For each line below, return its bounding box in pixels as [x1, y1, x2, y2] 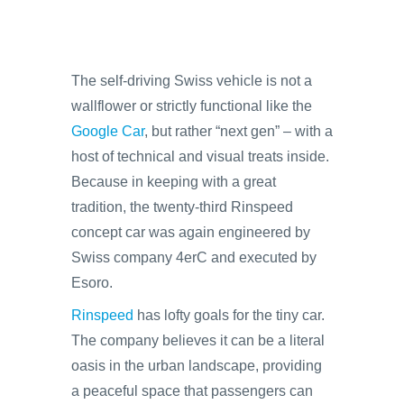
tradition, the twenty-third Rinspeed [71, 199, 293, 215]
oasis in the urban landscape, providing [71, 358, 322, 373]
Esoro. [71, 275, 113, 290]
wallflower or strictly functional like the [71, 98, 312, 114]
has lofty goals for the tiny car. [133, 308, 325, 323]
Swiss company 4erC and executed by [71, 250, 317, 265]
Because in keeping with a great [71, 174, 276, 189]
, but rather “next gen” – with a [144, 124, 333, 139]
